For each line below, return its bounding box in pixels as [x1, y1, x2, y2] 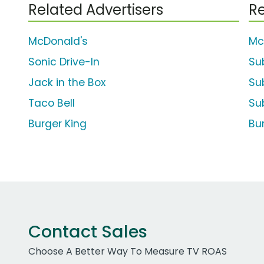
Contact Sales [28, 220, 147, 244]
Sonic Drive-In [28, 55, 100, 70]
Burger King [28, 117, 87, 131]
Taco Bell [28, 96, 75, 111]
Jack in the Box [28, 75, 105, 90]
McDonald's [28, 34, 88, 49]
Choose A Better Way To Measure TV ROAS [28, 245, 227, 259]
